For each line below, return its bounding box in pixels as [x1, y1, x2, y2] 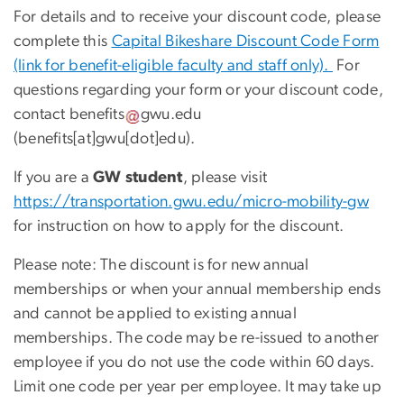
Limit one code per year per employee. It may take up [14, 378, 381, 395]
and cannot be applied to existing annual [14, 305, 297, 322]
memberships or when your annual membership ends [14, 280, 381, 298]
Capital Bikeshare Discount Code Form [111, 32, 380, 50]
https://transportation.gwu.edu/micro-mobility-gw [14, 193, 369, 210]
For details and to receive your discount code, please [14, 8, 381, 25]
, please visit [182, 169, 268, 186]
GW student [93, 169, 183, 186]
